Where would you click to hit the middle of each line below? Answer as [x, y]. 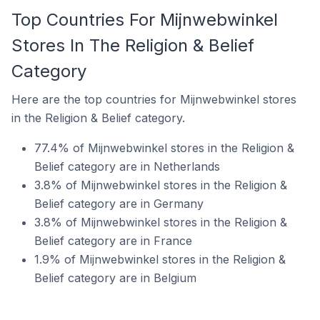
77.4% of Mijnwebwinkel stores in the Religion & [164, 148]
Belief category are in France [113, 241]
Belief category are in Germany [119, 204]
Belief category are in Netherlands [127, 166]
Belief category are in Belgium [115, 278]
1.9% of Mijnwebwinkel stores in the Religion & [160, 259]
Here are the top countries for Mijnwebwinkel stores [154, 99]
